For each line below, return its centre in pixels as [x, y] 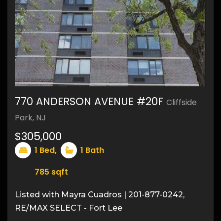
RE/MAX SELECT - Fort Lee [69, 208]
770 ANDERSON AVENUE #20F [91, 101]
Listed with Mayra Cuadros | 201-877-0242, [100, 195]
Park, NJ [30, 118]
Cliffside [182, 102]
